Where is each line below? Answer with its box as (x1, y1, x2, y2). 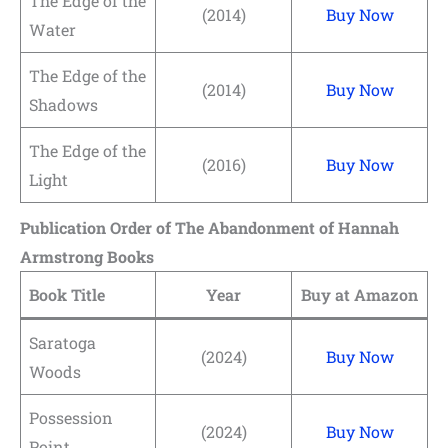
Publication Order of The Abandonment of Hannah (20, 216, 399, 238)
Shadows (29, 93, 98, 115)
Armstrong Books (20, 245, 154, 267)
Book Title (29, 283, 105, 305)
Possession (29, 406, 113, 428)
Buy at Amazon (301, 283, 418, 305)
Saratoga (29, 331, 96, 353)
